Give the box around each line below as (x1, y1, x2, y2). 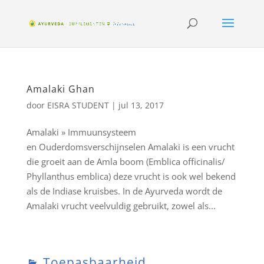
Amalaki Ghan (26, 82, 95, 95)
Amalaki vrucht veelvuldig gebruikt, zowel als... (26, 200, 216, 212)
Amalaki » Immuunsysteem (26, 126, 136, 138)
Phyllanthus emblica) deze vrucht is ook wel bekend (26, 170, 236, 182)
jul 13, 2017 (118, 100, 164, 111)
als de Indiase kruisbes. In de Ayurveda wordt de (26, 185, 222, 197)
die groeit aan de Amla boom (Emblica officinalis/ (26, 156, 225, 167)
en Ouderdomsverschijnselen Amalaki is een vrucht (26, 141, 235, 153)
